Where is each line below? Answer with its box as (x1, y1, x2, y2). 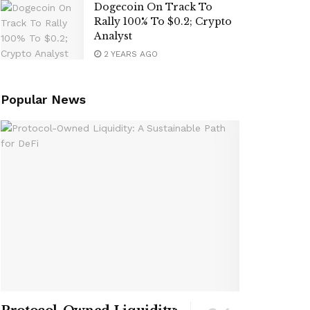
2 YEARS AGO (101, 49, 158, 59)
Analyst (94, 30, 132, 42)
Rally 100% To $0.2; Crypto (94, 15, 232, 28)
